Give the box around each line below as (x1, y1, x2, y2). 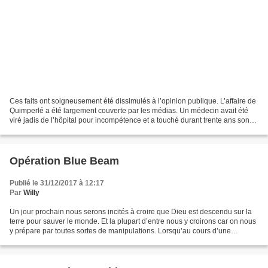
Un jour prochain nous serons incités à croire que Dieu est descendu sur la (10, 208, 252, 217)
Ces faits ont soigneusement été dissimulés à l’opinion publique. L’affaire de (10, 97, 256, 106)
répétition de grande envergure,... (10, 236, 118, 245)
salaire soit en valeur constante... (10, 126, 116, 135)
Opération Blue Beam (10, 155, 119, 167)
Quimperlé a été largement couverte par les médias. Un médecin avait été (10, 106, 248, 115)
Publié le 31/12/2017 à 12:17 (10, 179, 104, 188)
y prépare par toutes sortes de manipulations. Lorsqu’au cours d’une (10, 227, 231, 236)
